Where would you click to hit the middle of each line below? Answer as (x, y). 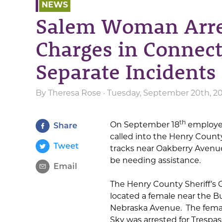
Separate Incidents (126, 72)
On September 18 (145, 125)
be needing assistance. (155, 160)
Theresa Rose (75, 93)
